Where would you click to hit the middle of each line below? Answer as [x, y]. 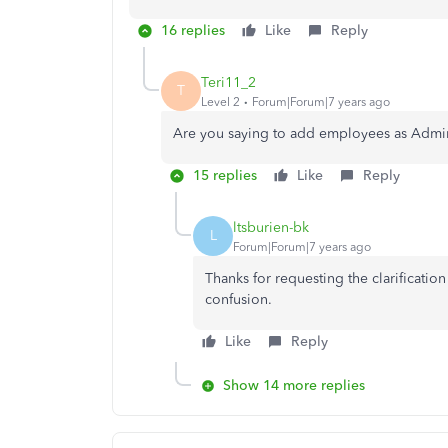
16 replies [193, 30]
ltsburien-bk [271, 227]
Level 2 [220, 101]
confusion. [240, 299]
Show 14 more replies [294, 385]
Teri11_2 [228, 82]
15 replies [225, 175]
